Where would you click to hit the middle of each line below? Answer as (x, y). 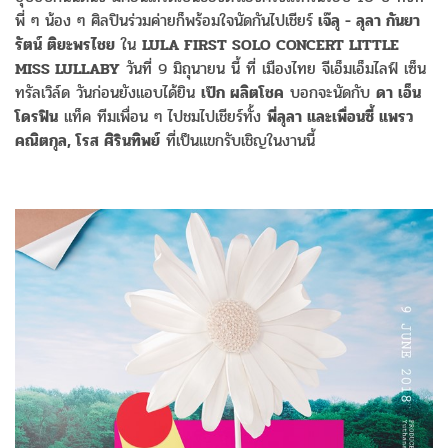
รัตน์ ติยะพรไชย (65, 44)
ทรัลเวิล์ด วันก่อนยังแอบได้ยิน (108, 92)
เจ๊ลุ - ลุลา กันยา (366, 20)
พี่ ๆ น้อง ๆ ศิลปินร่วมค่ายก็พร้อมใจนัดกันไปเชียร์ (164, 20)
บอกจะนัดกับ (330, 92)
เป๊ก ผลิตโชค (242, 92)
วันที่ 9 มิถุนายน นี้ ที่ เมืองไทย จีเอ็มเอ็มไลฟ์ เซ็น (273, 68)
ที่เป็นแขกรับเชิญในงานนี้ (237, 140)
